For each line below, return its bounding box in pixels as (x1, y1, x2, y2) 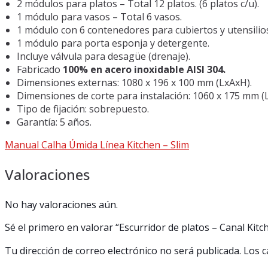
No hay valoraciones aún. (5, 197, 118, 211)
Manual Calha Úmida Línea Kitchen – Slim (5, 138, 189, 151)
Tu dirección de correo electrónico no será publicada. (5, 243, 241, 257)
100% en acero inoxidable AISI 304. (63, 62, 226, 76)
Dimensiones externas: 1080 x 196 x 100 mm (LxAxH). (17, 75, 252, 89)
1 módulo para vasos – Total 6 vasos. (17, 10, 182, 23)
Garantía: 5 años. (17, 115, 92, 129)
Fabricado (17, 62, 63, 76)
